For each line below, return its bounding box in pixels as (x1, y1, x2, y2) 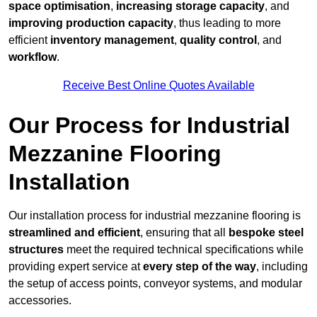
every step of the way (143, 260, 256, 273)
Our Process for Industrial (8, 113, 290, 139)
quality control (180, 34, 257, 47)
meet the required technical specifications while (64, 243, 304, 256)
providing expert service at (8, 260, 143, 273)
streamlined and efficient (8, 226, 140, 239)
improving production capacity (8, 17, 173, 30)
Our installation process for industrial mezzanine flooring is (8, 209, 301, 222)
